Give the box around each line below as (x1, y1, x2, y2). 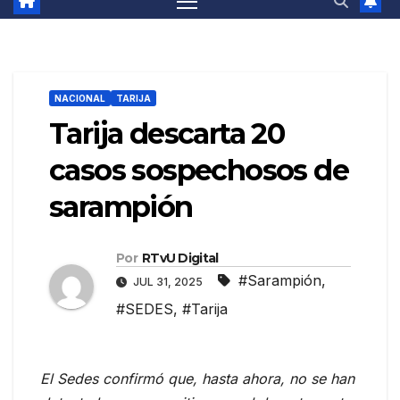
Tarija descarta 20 (49, 116, 285, 152)
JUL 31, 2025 (130, 275, 205, 289)
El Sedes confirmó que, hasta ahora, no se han (40, 370, 354, 388)
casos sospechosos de (49, 153, 348, 188)
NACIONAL (54, 93, 105, 104)
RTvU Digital (141, 250, 219, 267)
